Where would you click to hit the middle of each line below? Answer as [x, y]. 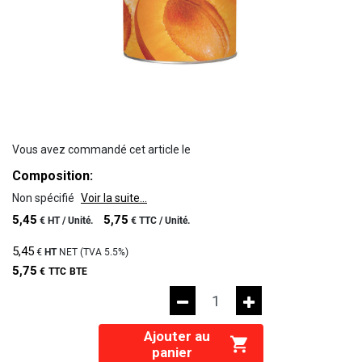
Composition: [53, 176]
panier [173, 352]
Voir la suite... [114, 198]
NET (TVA [80, 252]
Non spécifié [44, 198]
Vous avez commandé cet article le [101, 149]
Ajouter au [173, 336]
